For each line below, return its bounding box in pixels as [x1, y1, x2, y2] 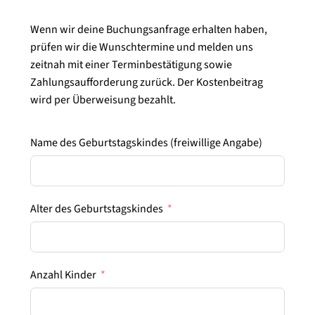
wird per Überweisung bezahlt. [30, 91, 176, 108]
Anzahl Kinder [30, 266, 97, 283]
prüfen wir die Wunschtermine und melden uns [30, 39, 254, 55]
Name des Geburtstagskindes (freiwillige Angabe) [30, 134, 263, 150]
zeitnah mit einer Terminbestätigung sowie [30, 56, 233, 72]
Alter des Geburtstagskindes [30, 200, 164, 217]
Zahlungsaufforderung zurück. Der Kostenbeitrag [30, 74, 264, 90]
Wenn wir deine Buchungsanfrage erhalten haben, [30, 21, 268, 37]
